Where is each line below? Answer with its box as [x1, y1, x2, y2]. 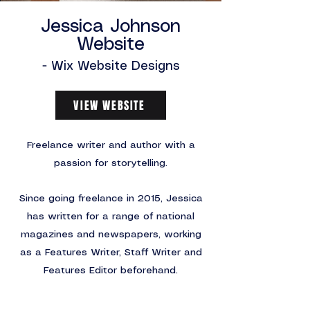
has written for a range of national [27, 212, 194, 221]
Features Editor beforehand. [44, 266, 178, 275]
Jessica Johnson [41, 18, 181, 35]
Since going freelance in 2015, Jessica [19, 194, 203, 203]
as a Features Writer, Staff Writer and [19, 248, 202, 257]
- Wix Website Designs [42, 60, 180, 73]
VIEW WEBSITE [73, 97, 145, 113]
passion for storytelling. [54, 158, 167, 168]
